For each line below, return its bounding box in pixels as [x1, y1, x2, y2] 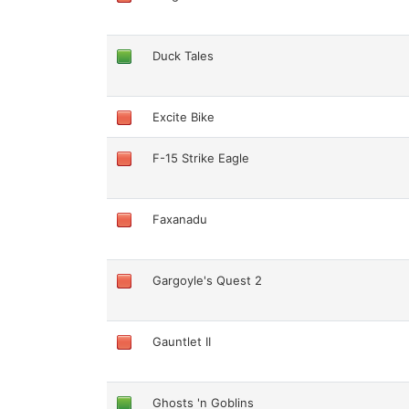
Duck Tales [152, 47, 215, 63]
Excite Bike [152, 109, 215, 124]
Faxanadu [152, 211, 208, 226]
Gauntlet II [152, 333, 212, 349]
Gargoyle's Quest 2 [152, 272, 263, 288]
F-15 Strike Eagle [152, 150, 250, 165]
